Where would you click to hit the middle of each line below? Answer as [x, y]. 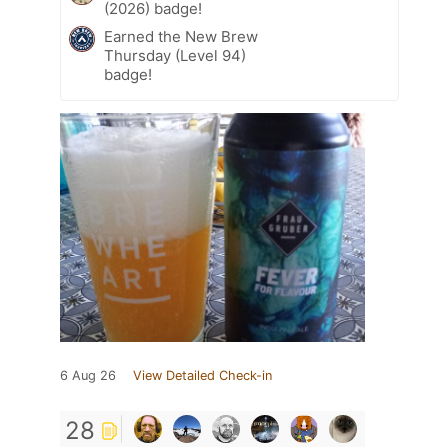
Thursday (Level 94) [175, 55]
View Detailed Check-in [202, 375]
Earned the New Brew [181, 36]
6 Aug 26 [88, 375]
